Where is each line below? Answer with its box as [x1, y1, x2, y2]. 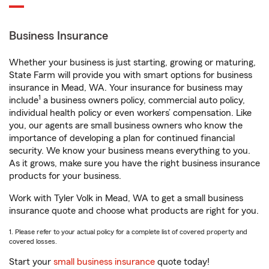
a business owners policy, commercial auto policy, [41, 95, 245, 105]
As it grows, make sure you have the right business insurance [9, 159, 260, 168]
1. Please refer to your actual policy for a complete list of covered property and [9, 228, 247, 235]
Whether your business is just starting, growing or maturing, [9, 58, 256, 67]
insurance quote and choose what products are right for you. [9, 206, 259, 216]
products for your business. [9, 171, 121, 181]
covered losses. [9, 238, 57, 245]
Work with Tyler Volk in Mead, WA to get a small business [9, 193, 243, 203]
